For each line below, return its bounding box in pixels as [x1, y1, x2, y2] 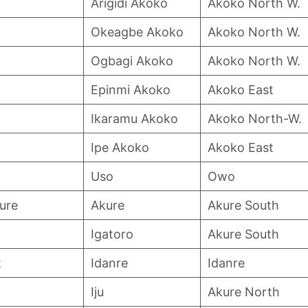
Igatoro [91, 227, 133, 241]
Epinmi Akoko [91, 82, 170, 97]
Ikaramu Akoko [91, 111, 178, 126]
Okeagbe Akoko [91, 25, 184, 39]
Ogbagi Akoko [91, 54, 173, 68]
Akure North [208, 285, 280, 299]
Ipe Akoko [91, 140, 149, 155]
